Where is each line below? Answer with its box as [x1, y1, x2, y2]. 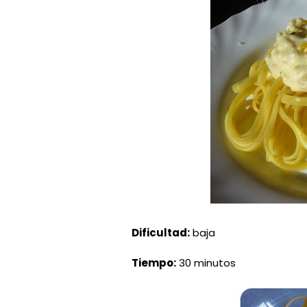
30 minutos [176, 256, 236, 270]
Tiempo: [132, 256, 176, 270]
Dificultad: [132, 225, 190, 240]
